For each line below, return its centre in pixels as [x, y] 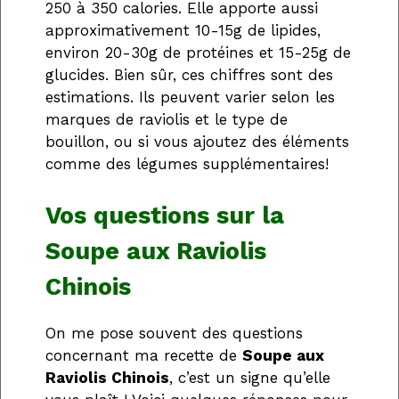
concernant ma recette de [144, 356]
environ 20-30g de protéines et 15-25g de [198, 52]
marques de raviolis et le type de [167, 119]
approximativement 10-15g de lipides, [183, 30]
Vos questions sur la [165, 216]
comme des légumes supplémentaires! [187, 163]
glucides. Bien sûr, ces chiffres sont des [189, 74]
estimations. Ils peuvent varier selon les [190, 97]
